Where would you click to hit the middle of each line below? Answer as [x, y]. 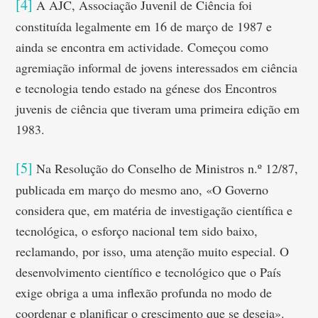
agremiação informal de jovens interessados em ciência [157, 67]
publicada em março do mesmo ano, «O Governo [142, 190]
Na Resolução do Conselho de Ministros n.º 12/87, [166, 168]
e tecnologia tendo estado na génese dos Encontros [147, 88]
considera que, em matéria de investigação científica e [154, 210]
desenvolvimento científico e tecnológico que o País [149, 272]
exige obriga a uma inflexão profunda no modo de [144, 292]
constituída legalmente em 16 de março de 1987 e [144, 26]
